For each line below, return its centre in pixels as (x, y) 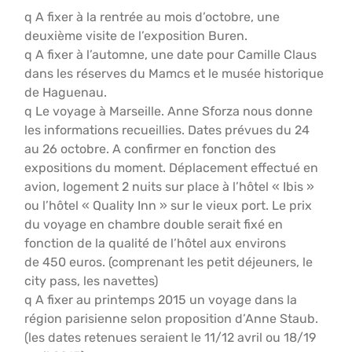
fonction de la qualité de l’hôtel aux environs (156, 243)
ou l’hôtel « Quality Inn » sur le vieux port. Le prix (169, 205)
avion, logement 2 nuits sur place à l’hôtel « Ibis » (170, 187)
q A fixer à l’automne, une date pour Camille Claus (171, 55)
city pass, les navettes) (92, 281)
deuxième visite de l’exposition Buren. (136, 36)
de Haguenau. (66, 92)
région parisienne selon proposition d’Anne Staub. (172, 319)
